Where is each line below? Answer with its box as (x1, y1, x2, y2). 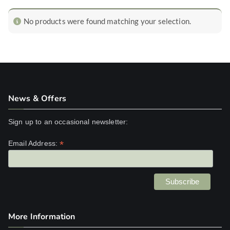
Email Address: (8, 139, 60, 147)
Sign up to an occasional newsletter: (8, 117, 128, 126)
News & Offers (8, 92, 66, 104)
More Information (8, 211, 75, 222)
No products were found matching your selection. (24, 16, 191, 26)
